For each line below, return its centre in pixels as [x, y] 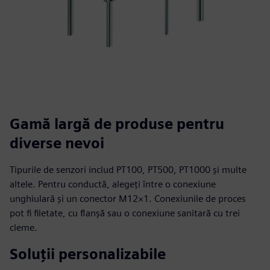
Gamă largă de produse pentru [117, 124]
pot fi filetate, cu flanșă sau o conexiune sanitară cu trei [125, 213]
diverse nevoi [57, 143]
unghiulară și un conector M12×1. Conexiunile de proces [128, 199]
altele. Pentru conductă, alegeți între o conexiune [113, 184]
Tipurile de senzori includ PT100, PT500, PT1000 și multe [128, 170]
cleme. [24, 228]
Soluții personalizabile [88, 254]
